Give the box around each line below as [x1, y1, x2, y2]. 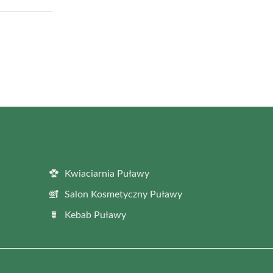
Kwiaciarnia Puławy [65, 168, 149, 179]
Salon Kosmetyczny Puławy [65, 189, 182, 199]
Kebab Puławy [65, 210, 126, 220]
